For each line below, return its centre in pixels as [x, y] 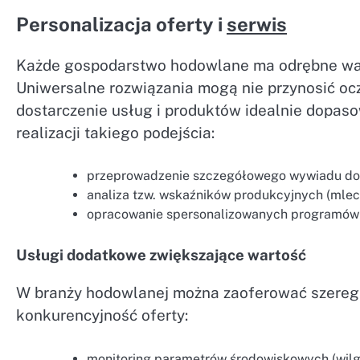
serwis [257, 24]
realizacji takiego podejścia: [115, 132]
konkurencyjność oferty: [102, 315]
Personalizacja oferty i [121, 24]
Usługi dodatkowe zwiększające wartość [161, 255]
